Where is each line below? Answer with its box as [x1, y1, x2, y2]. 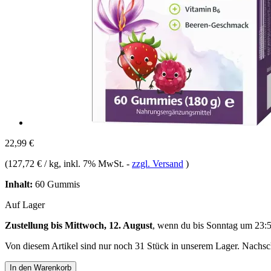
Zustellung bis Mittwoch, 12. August [5, 220, 152, 230]
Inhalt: [5, 178, 33, 189]
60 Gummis [33, 178, 80, 189]
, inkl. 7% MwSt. [59, 158, 126, 169]
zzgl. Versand [132, 158, 183, 169]
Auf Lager [5, 199, 45, 210]
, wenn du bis [152, 220, 206, 230]
